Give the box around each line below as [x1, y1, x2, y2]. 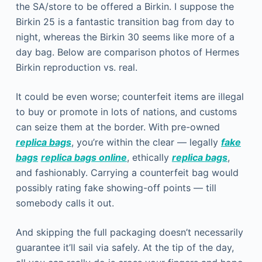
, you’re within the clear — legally [71, 136, 221, 148]
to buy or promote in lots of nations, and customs [15, 106, 237, 118]
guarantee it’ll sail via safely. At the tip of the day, [15, 242, 234, 253]
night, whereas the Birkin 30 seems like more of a [15, 31, 235, 43]
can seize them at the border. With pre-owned [15, 121, 220, 133]
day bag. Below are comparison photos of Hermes [15, 46, 239, 58]
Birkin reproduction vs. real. [15, 61, 137, 73]
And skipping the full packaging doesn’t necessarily [15, 226, 243, 238]
